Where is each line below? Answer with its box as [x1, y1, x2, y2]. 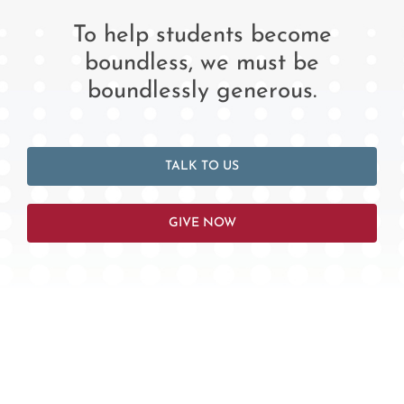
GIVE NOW [168, 216, 236, 230]
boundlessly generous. [87, 78, 317, 104]
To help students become [72, 23, 332, 48]
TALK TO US [165, 159, 239, 173]
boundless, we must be [85, 50, 319, 76]
